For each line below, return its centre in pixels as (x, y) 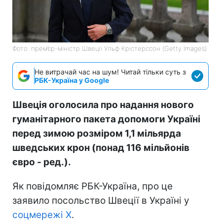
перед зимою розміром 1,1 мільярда (97, 133)
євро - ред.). (42, 162)
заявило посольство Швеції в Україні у (101, 200)
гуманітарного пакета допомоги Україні (106, 119)
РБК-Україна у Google (72, 80)
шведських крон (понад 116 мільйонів (101, 147)
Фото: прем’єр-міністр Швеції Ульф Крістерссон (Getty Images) (110, 48)
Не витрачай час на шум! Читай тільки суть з (110, 72)
